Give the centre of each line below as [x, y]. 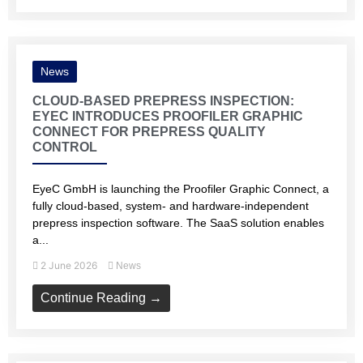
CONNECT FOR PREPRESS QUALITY [149, 132]
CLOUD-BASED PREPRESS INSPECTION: [163, 101]
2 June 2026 [69, 265]
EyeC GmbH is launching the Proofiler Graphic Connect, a [181, 189]
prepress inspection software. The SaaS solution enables [178, 223]
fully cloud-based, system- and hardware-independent [171, 206]
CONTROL [65, 147]
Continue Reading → [101, 298]
